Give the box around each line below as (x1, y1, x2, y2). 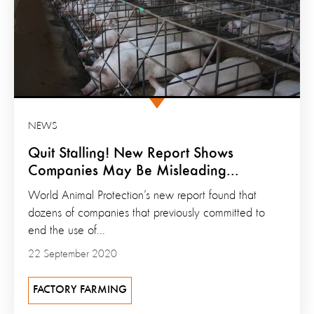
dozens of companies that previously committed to (28, 206, 265, 219)
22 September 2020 (28, 248, 117, 260)
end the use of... (28, 224, 105, 237)
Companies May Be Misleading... (28, 163, 239, 179)
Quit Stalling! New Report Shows (28, 145, 233, 161)
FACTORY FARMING (33, 284, 127, 296)
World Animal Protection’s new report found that (28, 189, 257, 202)
